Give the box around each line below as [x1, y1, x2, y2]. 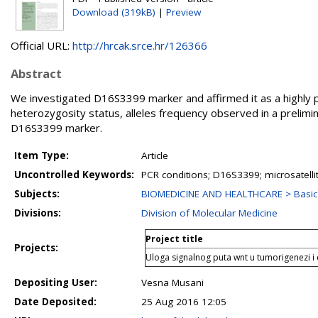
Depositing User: [14, 276, 97, 289]
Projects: [14, 241, 58, 254]
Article [141, 149, 168, 162]
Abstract [11, 65, 62, 82]
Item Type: [14, 149, 69, 162]
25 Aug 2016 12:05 [141, 295, 226, 308]
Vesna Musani [141, 276, 204, 289]
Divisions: [14, 207, 61, 219]
